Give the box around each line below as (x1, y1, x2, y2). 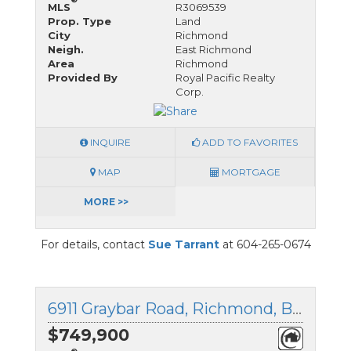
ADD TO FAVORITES (200, 136, 298, 148)
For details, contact (40, 237, 148, 251)
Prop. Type (48, 14, 111, 27)
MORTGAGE (219, 165, 280, 178)
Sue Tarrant (147, 237, 219, 251)
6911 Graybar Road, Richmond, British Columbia (292, 299, 302, 318)
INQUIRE (88, 136, 131, 148)
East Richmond (175, 42, 251, 56)
